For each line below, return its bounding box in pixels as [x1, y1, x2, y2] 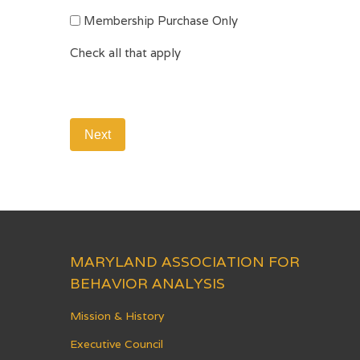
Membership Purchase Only [84, 13, 238, 29]
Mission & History [70, 308, 164, 323]
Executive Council [70, 336, 163, 351]
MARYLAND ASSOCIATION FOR [70, 252, 300, 271]
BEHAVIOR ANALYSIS [70, 273, 225, 292]
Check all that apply [70, 45, 181, 61]
